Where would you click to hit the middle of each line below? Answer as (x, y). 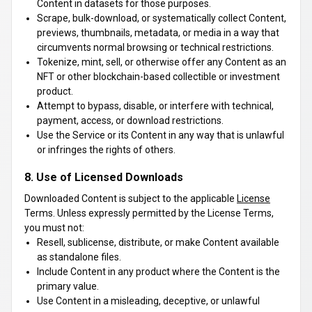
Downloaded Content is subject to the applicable (131, 198)
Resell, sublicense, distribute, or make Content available (158, 242)
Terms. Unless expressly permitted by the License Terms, (149, 213)
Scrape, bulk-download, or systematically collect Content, (162, 18)
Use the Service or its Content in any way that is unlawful (161, 135)
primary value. (68, 286)
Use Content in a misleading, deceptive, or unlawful (148, 301)
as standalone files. (79, 257)
